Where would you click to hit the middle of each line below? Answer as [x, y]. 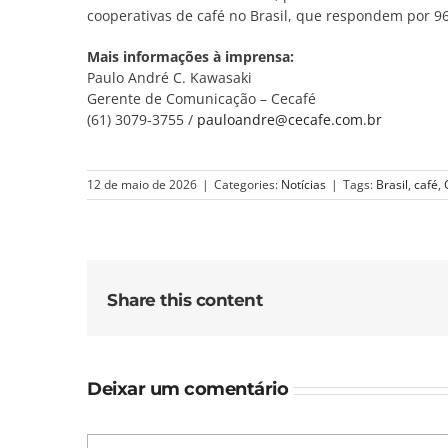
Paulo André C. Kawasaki [169, 77]
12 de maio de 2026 [142, 184]
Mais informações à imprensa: [190, 56]
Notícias [303, 184]
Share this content [184, 300]
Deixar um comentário [187, 389]
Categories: [247, 184]
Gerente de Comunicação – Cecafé [201, 98]
